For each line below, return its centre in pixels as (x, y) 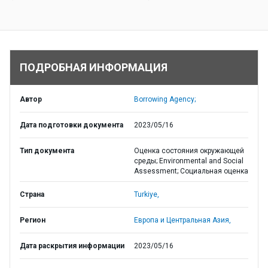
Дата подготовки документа (71, 125)
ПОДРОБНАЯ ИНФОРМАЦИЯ (94, 67)
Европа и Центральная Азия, (182, 220)
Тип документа (47, 151)
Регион (33, 220)
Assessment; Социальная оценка (191, 171)
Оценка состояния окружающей (189, 151)
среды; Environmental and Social (189, 161)
